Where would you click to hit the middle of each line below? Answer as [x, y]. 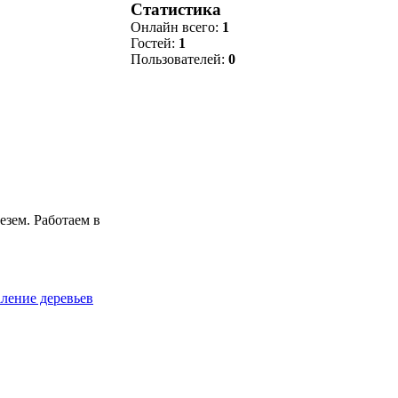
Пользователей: [179, 60]
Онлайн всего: [176, 28]
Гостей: [155, 44]
